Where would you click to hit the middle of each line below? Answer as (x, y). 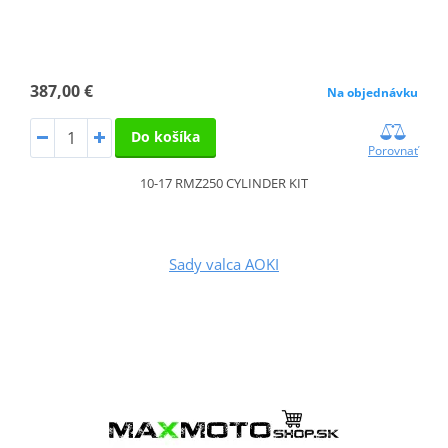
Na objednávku (373, 93)
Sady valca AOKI (224, 264)
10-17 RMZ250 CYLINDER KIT (224, 183)
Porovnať (393, 151)
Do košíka (165, 137)
